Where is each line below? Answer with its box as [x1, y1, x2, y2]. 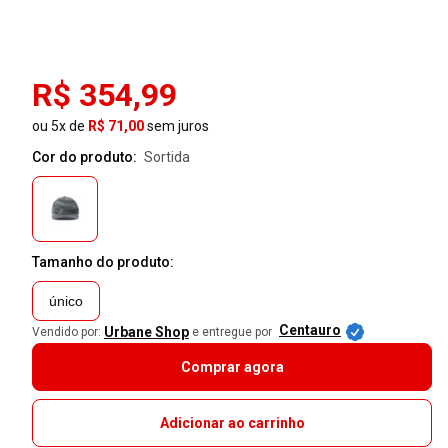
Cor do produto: [32, 148, 140, 165]
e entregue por [192, 324, 272, 339]
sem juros [144, 117, 209, 134]
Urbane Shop [104, 323, 189, 340]
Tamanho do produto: [32, 253, 174, 270]
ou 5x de [32, 117, 88, 134]
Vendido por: [32, 324, 101, 339]
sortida [153, 148, 190, 165]
